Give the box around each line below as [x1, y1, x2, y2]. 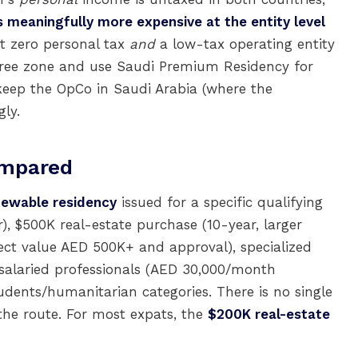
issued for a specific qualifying [117, 194, 323, 210]
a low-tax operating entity [155, 36, 335, 52]
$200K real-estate [208, 306, 330, 322]
